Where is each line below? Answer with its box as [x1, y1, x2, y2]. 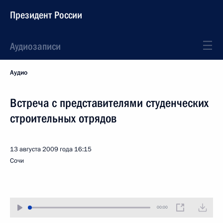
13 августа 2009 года [10, 145, 73, 154]
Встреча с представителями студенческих [10, 96, 209, 110]
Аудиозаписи [10, 40, 61, 52]
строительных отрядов [10, 111, 116, 125]
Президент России [10, 9, 82, 21]
